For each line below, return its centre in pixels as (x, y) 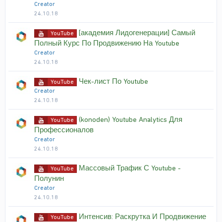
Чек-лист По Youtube (113, 81)
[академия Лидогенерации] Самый (137, 33)
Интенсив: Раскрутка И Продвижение (142, 217)
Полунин (49, 178)
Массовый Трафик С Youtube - (130, 168)
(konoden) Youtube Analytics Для (131, 119)
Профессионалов (64, 130)
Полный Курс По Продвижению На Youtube (107, 43)
